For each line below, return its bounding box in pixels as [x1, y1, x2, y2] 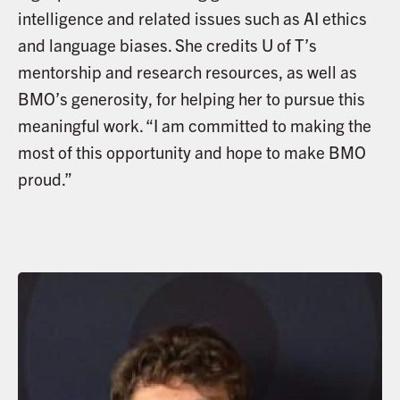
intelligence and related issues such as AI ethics [17, 6, 367, 29]
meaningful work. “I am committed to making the [17, 113, 371, 136]
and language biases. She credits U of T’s [17, 33, 317, 55]
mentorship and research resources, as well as [17, 60, 357, 82]
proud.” [17, 167, 72, 189]
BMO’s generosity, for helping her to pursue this [17, 87, 365, 109]
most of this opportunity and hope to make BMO [17, 140, 366, 162]
